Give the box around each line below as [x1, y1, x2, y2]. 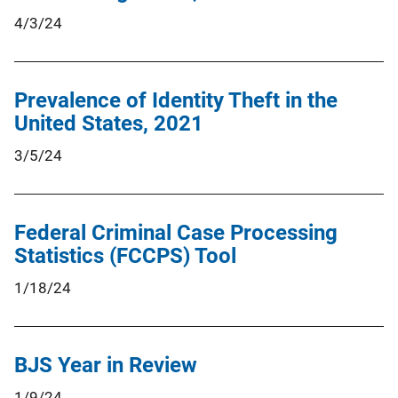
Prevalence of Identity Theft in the [14, 87, 338, 113]
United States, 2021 [14, 110, 203, 136]
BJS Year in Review [14, 352, 197, 378]
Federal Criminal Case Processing [14, 219, 338, 245]
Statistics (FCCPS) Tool [14, 243, 236, 268]
